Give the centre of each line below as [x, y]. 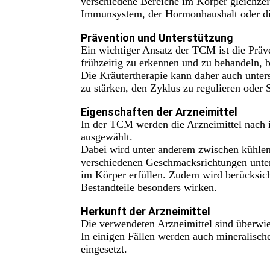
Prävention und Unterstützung [157, 38]
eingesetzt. [104, 249]
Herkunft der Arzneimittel [146, 211]
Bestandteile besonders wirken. [149, 187]
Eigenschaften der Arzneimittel [159, 112]
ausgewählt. [107, 137]
